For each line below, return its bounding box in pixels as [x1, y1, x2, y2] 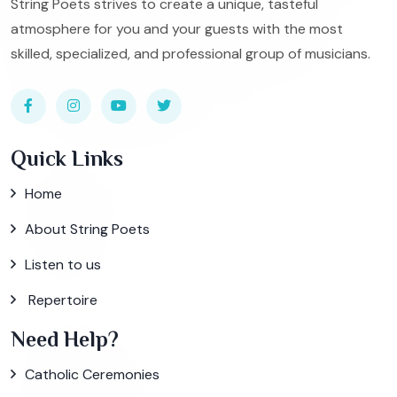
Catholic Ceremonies [25, 365, 160, 385]
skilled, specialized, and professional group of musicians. [11, 43, 370, 63]
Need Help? [11, 327, 119, 352]
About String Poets [25, 219, 150, 238]
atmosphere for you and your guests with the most [11, 19, 343, 38]
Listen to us [25, 254, 101, 274]
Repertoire [25, 290, 97, 309]
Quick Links [11, 145, 123, 170]
